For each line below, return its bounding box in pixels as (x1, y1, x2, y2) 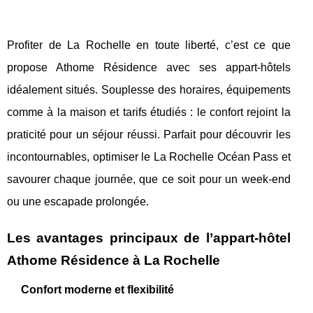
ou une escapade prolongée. (7, 195, 149, 208)
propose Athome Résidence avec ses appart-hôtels (7, 61, 291, 73)
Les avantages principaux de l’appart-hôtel (7, 230, 291, 245)
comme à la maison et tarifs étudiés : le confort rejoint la (7, 105, 291, 118)
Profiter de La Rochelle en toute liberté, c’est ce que (7, 38, 291, 51)
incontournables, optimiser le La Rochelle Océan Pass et (7, 150, 291, 163)
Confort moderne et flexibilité (21, 283, 174, 296)
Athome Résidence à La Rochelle (7, 252, 220, 268)
